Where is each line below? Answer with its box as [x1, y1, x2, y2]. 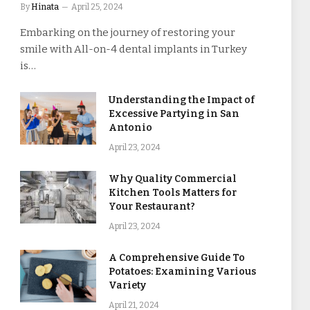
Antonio [109, 122, 152, 134]
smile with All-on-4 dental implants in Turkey [20, 43, 247, 56]
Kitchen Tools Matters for [109, 187, 237, 199]
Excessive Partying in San [109, 108, 239, 120]
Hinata [31, 2, 59, 12]
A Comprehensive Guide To [109, 252, 245, 264]
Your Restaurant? [109, 201, 195, 213]
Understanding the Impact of [109, 94, 255, 107]
